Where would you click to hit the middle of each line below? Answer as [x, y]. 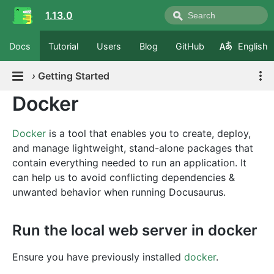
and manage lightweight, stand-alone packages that [133, 148]
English [253, 46]
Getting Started [74, 76]
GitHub [190, 46]
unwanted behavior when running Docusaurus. [119, 192]
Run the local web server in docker [135, 230]
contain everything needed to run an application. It [129, 163]
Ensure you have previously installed [98, 257]
